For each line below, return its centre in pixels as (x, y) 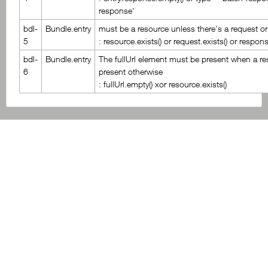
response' (117, 11)
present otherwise (131, 72)
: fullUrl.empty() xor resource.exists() (163, 84)
